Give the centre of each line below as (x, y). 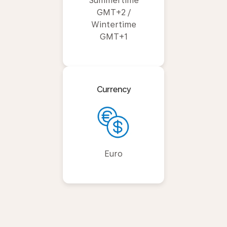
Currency (113, 89)
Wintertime (113, 25)
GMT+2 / (113, 12)
